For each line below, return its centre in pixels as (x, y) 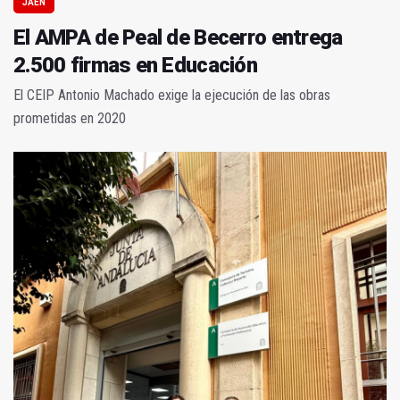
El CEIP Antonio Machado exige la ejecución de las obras (172, 96)
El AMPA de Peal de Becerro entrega (178, 38)
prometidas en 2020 (70, 119)
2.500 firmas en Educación (135, 66)
